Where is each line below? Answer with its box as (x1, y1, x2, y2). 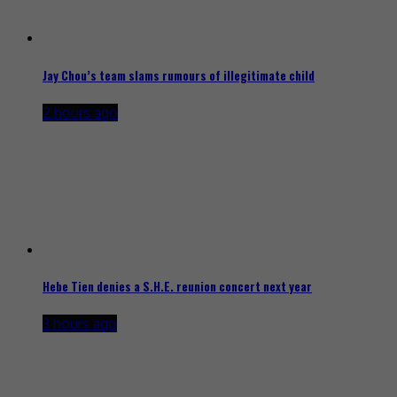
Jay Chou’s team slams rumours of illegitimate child (43, 66, 315, 84)
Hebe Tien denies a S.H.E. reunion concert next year (43, 276, 312, 295)
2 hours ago (43, 103, 118, 121)
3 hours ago (43, 315, 117, 333)
